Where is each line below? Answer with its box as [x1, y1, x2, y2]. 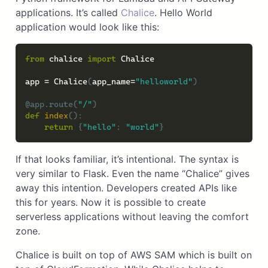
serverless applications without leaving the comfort [15, 210, 249, 223]
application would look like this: [15, 20, 159, 33]
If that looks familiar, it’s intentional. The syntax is [15, 153, 239, 165]
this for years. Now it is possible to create [15, 196, 206, 208]
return [44, 121, 73, 132]
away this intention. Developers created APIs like [15, 181, 237, 194]
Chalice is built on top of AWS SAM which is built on [15, 248, 252, 261]
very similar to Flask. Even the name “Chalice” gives [15, 167, 249, 179]
